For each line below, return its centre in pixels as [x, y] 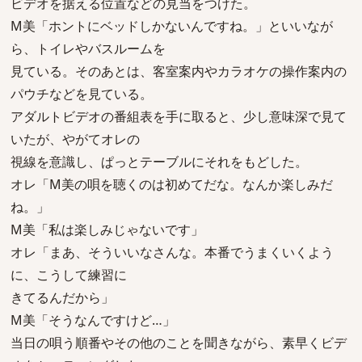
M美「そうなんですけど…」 [93, 320]
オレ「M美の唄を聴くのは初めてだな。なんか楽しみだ [172, 184]
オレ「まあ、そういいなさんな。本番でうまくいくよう [172, 252]
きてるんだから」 [62, 297]
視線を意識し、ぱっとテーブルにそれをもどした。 [159, 162]
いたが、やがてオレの [75, 139]
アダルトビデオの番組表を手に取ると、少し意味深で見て [179, 116]
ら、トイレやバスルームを [88, 48]
